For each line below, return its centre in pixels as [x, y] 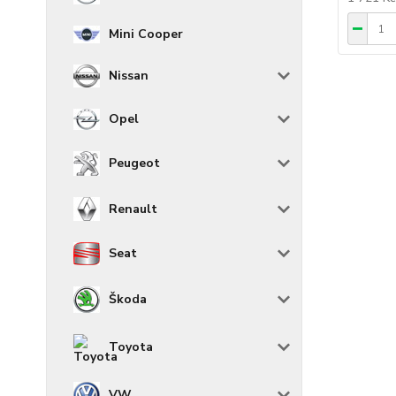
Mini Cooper [146, 34]
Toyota [131, 347]
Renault [133, 209]
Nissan [129, 76]
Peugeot [134, 164]
